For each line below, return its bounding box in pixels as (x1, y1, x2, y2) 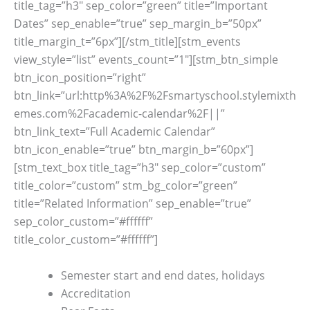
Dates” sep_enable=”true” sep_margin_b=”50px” (14, 16, 262, 32)
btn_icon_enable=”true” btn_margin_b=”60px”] (14, 142, 253, 158)
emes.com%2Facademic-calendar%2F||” (14, 106, 225, 122)
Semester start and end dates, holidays (61, 267, 265, 283)
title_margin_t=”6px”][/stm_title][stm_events (14, 34, 241, 50)
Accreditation (61, 285, 131, 301)
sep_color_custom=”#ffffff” (14, 214, 153, 230)
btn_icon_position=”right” (14, 70, 146, 86)
